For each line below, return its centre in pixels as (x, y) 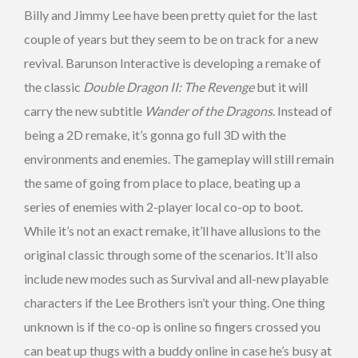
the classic (54, 86)
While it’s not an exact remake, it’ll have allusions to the (172, 230)
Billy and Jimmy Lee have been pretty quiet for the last (171, 14)
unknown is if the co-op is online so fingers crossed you (172, 326)
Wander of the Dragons (209, 110)
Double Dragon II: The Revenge (169, 86)
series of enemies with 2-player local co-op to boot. (163, 206)
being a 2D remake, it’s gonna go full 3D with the (155, 134)
